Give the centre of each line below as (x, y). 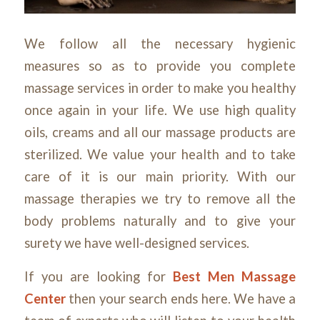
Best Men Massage (235, 276)
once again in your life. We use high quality (160, 110)
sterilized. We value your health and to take (160, 155)
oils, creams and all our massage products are (160, 132)
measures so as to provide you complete (160, 66)
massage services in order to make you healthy (160, 88)
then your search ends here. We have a (182, 298)
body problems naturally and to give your (160, 221)
